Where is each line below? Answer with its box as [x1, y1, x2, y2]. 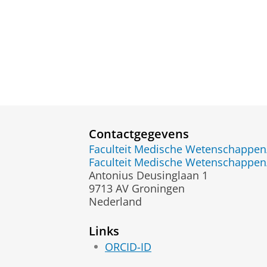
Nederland [89, 194, 142, 209]
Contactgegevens [89, 125, 189, 142]
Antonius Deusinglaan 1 [89, 168, 208, 183]
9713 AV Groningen [89, 181, 185, 196]
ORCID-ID [105, 239, 151, 254]
